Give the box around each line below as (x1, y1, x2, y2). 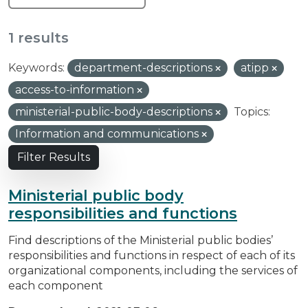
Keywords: (8, 60, 65, 74)
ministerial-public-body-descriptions (15, 104, 215, 118)
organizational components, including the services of (8, 263, 298, 277)
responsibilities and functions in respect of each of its (8, 248, 295, 262)
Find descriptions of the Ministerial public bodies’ (8, 233, 273, 247)
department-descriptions (74, 60, 215, 74)
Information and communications (15, 126, 201, 140)
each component (8, 278, 103, 292)
